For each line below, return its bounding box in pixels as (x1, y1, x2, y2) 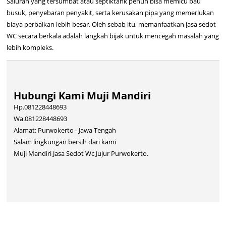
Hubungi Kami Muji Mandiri (13, 89, 151, 103)
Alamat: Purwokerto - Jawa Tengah (13, 126, 116, 135)
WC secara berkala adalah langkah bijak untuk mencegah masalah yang (7, 31, 219, 40)
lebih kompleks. (7, 42, 54, 52)
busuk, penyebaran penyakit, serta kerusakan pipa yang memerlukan (7, 8, 214, 17)
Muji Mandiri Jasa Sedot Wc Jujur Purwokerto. (13, 149, 148, 158)
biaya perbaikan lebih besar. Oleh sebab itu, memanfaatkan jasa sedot (7, 19, 216, 29)
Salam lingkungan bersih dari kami (13, 137, 116, 147)
